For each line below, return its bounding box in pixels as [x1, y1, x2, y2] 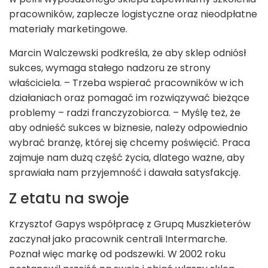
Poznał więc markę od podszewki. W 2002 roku [9, 247, 226, 261]
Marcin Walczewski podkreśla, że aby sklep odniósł [9, 46, 246, 60]
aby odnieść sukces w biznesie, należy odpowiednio [9, 121, 248, 135]
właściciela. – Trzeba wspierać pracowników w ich [9, 76, 243, 90]
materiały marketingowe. [9, 22, 127, 36]
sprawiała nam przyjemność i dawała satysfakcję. [9, 166, 243, 180]
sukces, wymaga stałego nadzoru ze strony [9, 61, 211, 75]
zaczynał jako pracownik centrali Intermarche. [9, 232, 227, 246]
